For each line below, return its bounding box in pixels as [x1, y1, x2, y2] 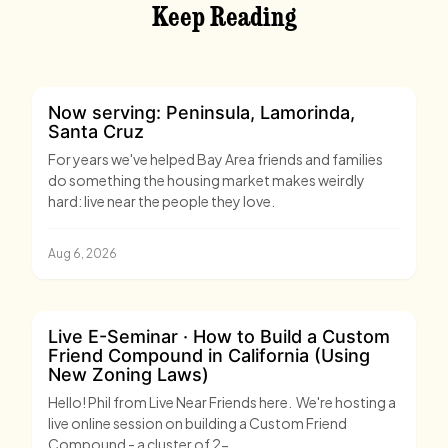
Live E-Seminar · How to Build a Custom [48, 326, 390, 348]
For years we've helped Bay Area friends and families [48, 150, 383, 169]
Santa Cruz [48, 121, 144, 143]
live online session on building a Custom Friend [48, 414, 347, 433]
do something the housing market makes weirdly [48, 171, 365, 190]
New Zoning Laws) [48, 364, 209, 386]
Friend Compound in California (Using [48, 345, 370, 367]
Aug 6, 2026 [48, 246, 117, 262]
